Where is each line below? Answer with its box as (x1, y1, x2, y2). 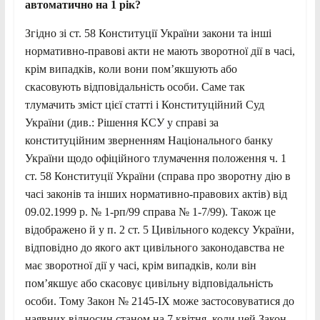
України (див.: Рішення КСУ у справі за (24, 116, 219, 129)
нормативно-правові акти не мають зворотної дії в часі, (24, 44, 295, 57)
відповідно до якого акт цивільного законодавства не (24, 241, 284, 254)
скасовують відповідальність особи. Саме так (24, 80, 245, 93)
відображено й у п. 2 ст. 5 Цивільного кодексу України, (24, 223, 294, 236)
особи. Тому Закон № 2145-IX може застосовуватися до (24, 294, 294, 307)
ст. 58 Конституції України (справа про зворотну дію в (24, 169, 291, 182)
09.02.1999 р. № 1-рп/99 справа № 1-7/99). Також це (24, 205, 276, 218)
